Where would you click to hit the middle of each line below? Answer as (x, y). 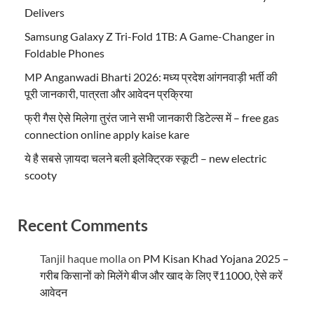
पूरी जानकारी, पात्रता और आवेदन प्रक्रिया (109, 93)
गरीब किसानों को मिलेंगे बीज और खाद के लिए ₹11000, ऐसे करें (161, 275)
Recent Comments (83, 225)
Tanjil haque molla (83, 258)
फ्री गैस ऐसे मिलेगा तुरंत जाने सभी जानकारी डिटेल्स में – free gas (152, 117)
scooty (41, 175)
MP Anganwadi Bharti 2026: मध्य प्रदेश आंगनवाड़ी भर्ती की (151, 76)
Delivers (45, 12)
